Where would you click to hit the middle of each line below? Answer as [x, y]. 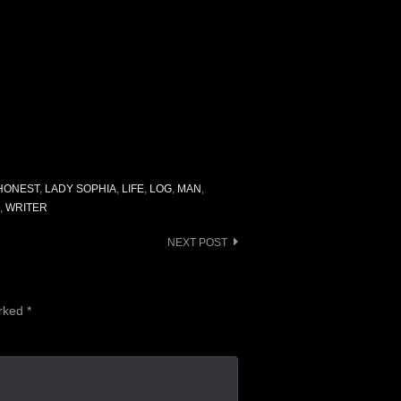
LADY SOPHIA [80, 189]
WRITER [26, 208]
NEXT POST [197, 243]
